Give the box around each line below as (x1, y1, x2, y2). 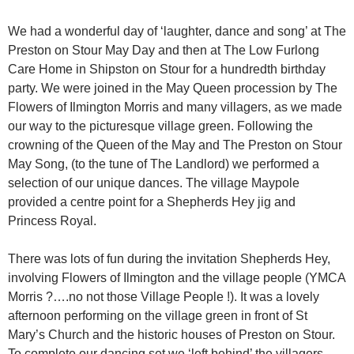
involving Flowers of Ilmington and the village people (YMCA (8, 271, 345, 285)
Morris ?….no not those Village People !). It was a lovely (8, 290, 319, 304)
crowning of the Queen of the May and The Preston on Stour (8, 138, 342, 153)
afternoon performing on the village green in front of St (8, 309, 307, 323)
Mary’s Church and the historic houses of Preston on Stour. (8, 328, 335, 342)
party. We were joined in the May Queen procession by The (8, 81, 337, 96)
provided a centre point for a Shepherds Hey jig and (8, 195, 296, 209)
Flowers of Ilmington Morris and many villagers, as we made (8, 100, 342, 115)
